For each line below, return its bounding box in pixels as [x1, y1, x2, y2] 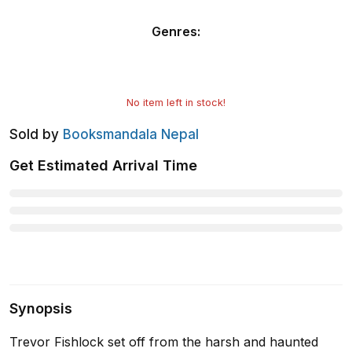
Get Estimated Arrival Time [9, 157, 197, 174]
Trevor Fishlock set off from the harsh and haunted [9, 334, 318, 350]
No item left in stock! [126, 97, 225, 109]
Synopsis [9, 300, 72, 317]
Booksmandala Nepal [63, 126, 199, 143]
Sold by [9, 126, 59, 143]
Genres [152, 24, 197, 40]
